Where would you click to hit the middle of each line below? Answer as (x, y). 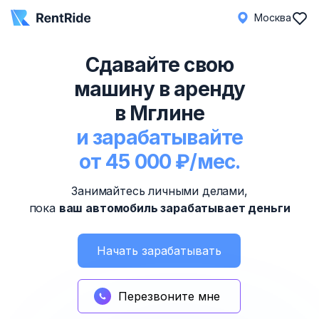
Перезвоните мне (169, 296)
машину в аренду (159, 89)
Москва (273, 17)
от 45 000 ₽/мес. (159, 162)
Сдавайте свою (159, 65)
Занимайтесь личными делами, (159, 191)
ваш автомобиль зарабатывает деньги (174, 208)
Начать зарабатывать (159, 251)
